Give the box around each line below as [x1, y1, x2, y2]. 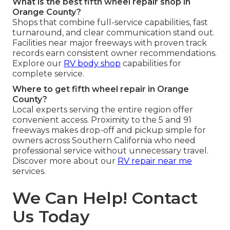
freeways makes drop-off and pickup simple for [12, 125, 206, 135]
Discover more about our [12, 156, 118, 166]
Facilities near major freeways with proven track [12, 37, 207, 48]
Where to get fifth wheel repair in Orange [12, 84, 189, 94]
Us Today [12, 206, 90, 226]
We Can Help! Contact [12, 187, 198, 208]
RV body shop [64, 58, 121, 68]
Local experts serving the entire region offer [12, 104, 193, 114]
